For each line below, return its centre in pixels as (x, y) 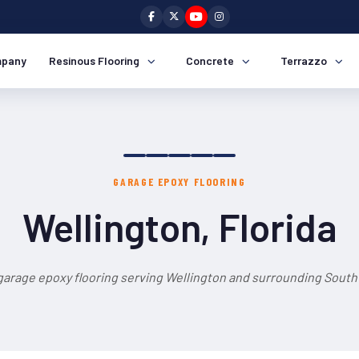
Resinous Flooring (94, 61)
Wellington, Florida (179, 227)
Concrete (210, 61)
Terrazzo (304, 61)
